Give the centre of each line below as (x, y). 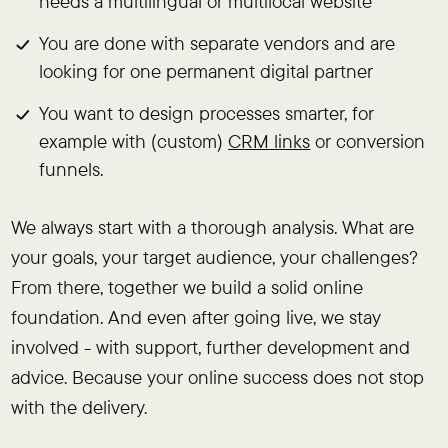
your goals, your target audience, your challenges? (214, 256)
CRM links (269, 140)
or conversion (368, 140)
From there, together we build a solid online (186, 286)
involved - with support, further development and (210, 346)
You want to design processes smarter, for (207, 112)
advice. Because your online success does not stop (217, 376)
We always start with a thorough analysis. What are (212, 226)
